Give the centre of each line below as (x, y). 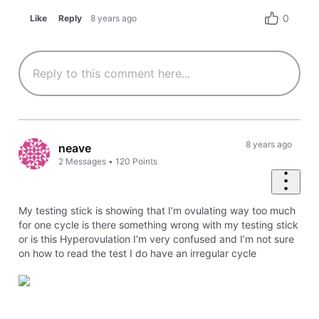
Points (145, 161)
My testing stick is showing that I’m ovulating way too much (157, 210)
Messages (86, 161)
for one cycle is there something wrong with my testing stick (158, 224)
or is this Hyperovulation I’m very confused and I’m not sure (156, 239)
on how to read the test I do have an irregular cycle (137, 253)
